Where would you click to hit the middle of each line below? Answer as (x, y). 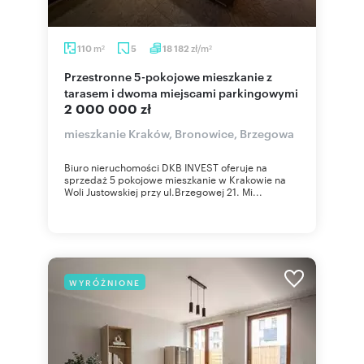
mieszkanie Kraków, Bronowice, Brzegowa (179, 133)
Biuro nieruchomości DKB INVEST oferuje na (166, 167)
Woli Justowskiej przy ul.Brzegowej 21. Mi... (163, 191)
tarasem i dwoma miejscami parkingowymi (181, 92)
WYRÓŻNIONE (105, 282)
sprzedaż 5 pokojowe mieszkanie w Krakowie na (175, 179)
